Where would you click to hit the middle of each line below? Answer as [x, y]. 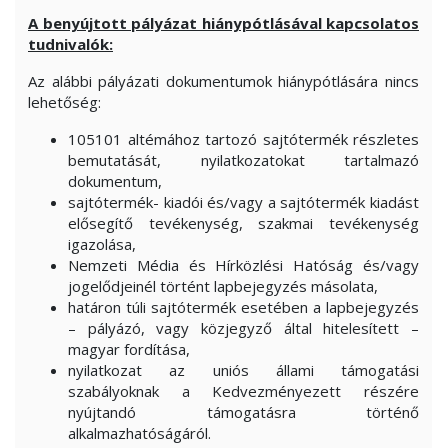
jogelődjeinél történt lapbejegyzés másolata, [223, 286]
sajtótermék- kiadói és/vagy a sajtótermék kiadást [243, 202]
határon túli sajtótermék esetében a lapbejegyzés [243, 307]
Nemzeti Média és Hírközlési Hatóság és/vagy [243, 265]
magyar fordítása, [129, 349]
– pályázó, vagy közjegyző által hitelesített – [243, 328]
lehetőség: [64, 102]
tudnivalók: [70, 44]
